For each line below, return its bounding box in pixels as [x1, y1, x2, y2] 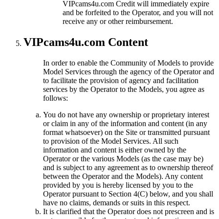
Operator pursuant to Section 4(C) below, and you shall [43, 190, 213, 198]
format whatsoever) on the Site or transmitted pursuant [43, 128, 210, 137]
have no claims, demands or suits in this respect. [43, 198, 190, 207]
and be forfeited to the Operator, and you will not [63, 8, 213, 17]
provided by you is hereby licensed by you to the [43, 181, 193, 190]
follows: [43, 94, 68, 103]
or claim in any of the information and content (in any [43, 119, 207, 128]
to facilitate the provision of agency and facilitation [43, 76, 198, 85]
